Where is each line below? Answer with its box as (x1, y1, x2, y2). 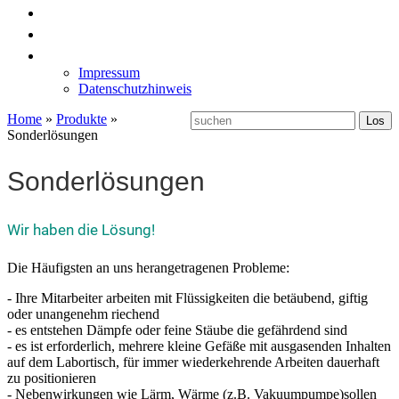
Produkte (56, 111, 107, 126)
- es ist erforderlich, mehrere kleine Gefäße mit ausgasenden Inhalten (7, 338, 391, 354)
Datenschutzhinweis (78, 81, 191, 96)
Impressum (78, 65, 140, 80)
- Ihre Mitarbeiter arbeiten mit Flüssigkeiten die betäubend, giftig (7, 290, 368, 306)
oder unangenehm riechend (7, 306, 159, 322)
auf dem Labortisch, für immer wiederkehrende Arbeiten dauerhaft (7, 354, 379, 370)
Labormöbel (43, 22, 138, 44)
